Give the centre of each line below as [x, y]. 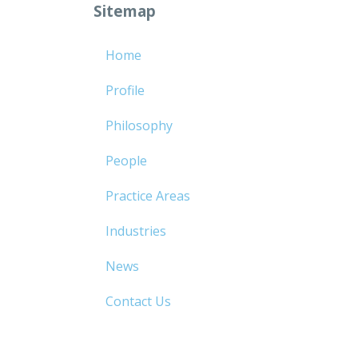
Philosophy [139, 126]
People [127, 161]
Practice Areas [148, 196]
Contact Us [139, 302]
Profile [125, 91]
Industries [136, 231]
